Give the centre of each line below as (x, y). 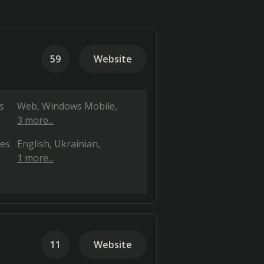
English (33, 144)
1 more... (35, 158)
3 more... (35, 120)
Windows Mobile (78, 106)
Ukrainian (76, 144)
